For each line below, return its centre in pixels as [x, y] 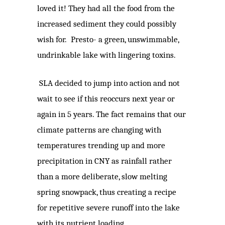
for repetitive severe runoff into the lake [108, 208]
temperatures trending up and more [101, 146]
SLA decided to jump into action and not [109, 83]
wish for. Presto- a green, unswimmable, [108, 40]
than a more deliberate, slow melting [102, 177]
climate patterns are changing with [99, 130]
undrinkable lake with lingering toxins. [106, 55]
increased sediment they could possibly [107, 24]
